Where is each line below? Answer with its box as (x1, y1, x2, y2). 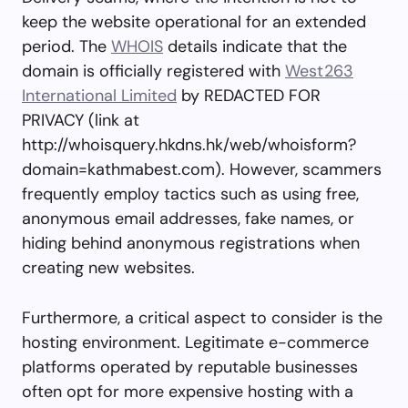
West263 (285, 59, 353, 82)
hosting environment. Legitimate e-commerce (22, 331, 369, 353)
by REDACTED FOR (177, 84, 321, 107)
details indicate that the (163, 35, 347, 57)
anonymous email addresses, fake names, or (22, 207, 354, 229)
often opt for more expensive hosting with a (22, 380, 353, 403)
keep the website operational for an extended (22, 10, 366, 33)
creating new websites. (22, 256, 195, 279)
